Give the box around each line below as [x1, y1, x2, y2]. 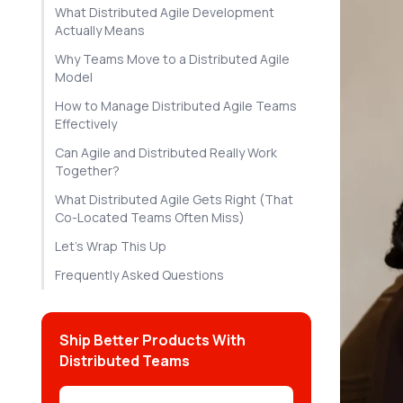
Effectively [55, 115, 117, 132]
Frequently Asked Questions [55, 266, 224, 283]
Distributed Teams [59, 351, 190, 371]
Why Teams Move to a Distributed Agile [55, 50, 290, 67]
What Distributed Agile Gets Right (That [55, 191, 293, 208]
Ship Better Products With [59, 330, 246, 350]
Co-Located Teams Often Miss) [55, 209, 245, 226]
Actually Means [55, 22, 145, 39]
